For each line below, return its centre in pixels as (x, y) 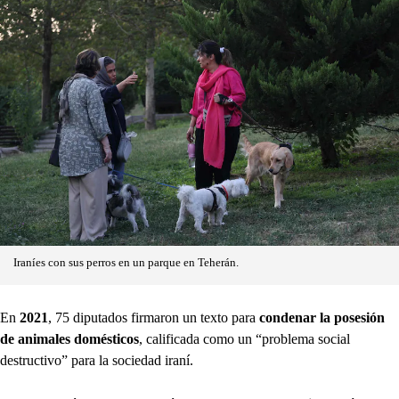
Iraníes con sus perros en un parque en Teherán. (126, 263)
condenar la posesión (322, 318)
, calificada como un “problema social (244, 339)
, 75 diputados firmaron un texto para (154, 318)
